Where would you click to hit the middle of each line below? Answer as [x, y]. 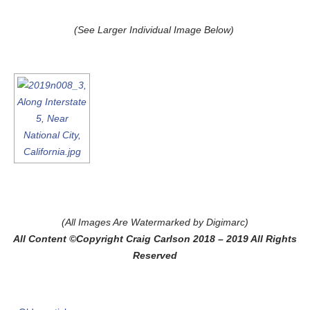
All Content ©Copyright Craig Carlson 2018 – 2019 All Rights [155, 238]
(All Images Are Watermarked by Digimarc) [155, 222]
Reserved [155, 255]
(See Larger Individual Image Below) [154, 29]
